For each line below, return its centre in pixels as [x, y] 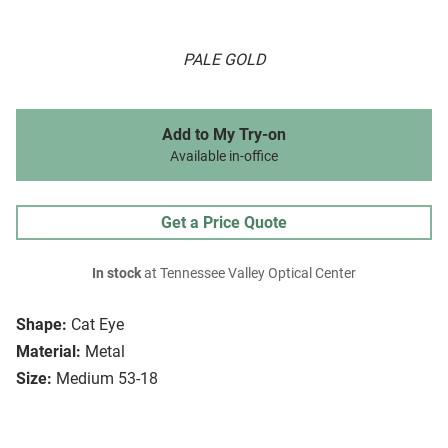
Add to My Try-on [224, 135]
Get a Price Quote [224, 223]
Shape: [41, 325]
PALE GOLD [224, 60]
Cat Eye [97, 325]
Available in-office [224, 157]
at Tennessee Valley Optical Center [248, 274]
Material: [48, 352]
